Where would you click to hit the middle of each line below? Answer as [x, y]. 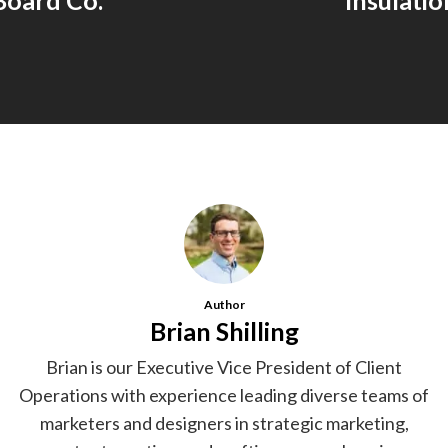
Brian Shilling [224, 330]
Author [224, 304]
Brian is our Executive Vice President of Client [224, 366]
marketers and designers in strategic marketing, [224, 422]
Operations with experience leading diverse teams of [224, 394]
